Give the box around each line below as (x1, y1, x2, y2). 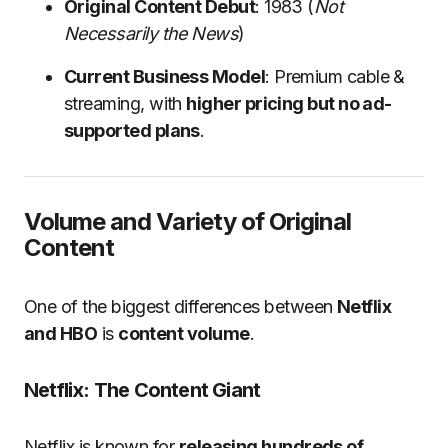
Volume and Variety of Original (24, 207, 352, 236)
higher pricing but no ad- (186, 93, 392, 114)
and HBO (24, 323, 98, 344)
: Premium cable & (265, 66, 405, 87)
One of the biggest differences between (24, 296, 337, 317)
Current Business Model (64, 66, 266, 87)
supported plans (64, 120, 200, 141)
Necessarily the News (64, 23, 239, 44)
